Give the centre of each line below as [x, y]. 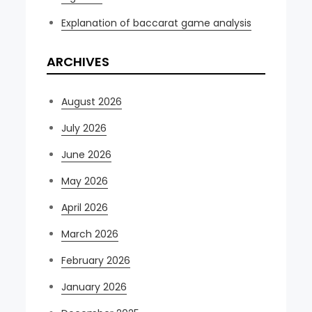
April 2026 [85, 207]
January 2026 [94, 287]
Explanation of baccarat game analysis [157, 23]
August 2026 [92, 101]
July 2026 [84, 128]
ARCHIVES [78, 61]
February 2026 [96, 260]
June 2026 [87, 154]
